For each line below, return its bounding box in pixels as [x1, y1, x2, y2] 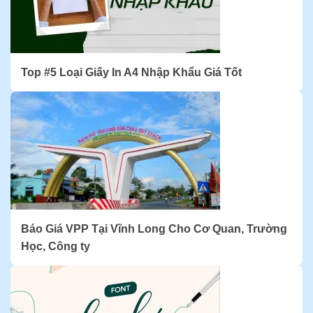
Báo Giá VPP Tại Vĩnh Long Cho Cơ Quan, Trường [21, 223, 287, 235]
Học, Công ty [21, 240, 90, 252]
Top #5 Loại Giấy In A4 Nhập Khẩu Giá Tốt [21, 66, 242, 78]
